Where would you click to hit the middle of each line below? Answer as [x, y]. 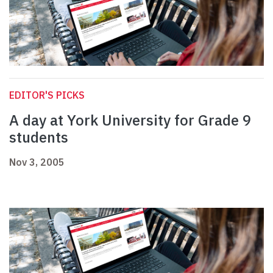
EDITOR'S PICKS [47, 95]
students [39, 137]
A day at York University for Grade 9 [130, 120]
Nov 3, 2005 [37, 162]
